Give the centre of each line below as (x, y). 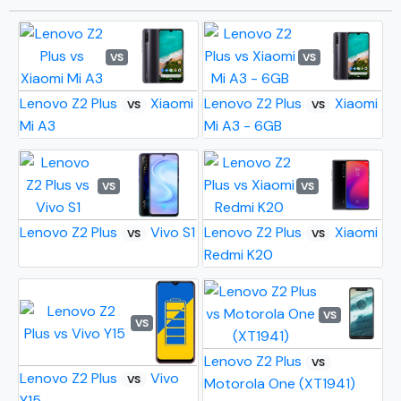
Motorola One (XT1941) (280, 384)
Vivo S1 (171, 233)
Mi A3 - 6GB (243, 126)
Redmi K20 (239, 255)
